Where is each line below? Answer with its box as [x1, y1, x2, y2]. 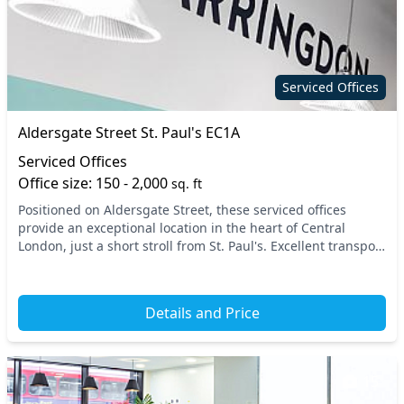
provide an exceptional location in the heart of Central [18, 219, 345, 236]
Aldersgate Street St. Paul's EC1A [18, 123, 240, 142]
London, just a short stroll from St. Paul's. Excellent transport [18, 237, 385, 254]
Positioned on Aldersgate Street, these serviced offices [18, 201, 346, 218]
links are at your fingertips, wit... [18, 255, 214, 272]
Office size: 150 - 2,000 [18, 173, 171, 193]
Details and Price [144, 303, 260, 323]
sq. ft [171, 175, 202, 192]
